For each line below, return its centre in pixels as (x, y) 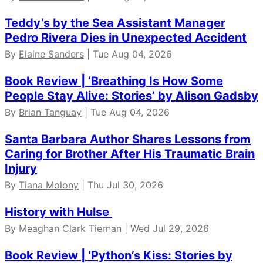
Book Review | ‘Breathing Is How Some (114, 81)
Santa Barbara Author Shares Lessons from (128, 139)
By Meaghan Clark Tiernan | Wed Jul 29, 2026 (107, 228)
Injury (21, 168)
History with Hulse (58, 212)
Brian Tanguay (50, 112)
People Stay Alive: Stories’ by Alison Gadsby (131, 95)
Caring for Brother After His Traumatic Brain (130, 154)
